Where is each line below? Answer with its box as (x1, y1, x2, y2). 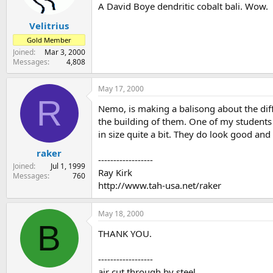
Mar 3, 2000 (44, 46, 85, 57)
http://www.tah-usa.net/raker (98, 179, 221, 191)
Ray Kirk (98, 166, 132, 179)
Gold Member (27, 35, 71, 44)
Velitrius (29, 19, 69, 32)
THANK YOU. (98, 227, 152, 239)
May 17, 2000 (98, 83, 144, 94)
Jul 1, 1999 (51, 161, 85, 172)
